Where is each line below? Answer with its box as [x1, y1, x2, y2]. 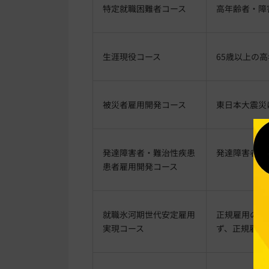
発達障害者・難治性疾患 [103, 146, 195, 159]
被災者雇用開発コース [103, 98, 186, 110]
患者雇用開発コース [103, 160, 178, 172]
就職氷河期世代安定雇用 [103, 208, 195, 220]
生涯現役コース [103, 50, 161, 62]
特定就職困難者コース [103, 2, 186, 14]
